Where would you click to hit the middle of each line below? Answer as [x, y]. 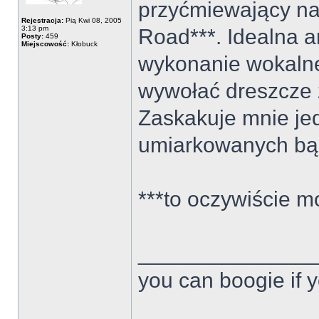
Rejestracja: [42, 20]
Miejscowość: [45, 44]
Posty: [32, 36]
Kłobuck [83, 44]
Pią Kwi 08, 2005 [93, 20]
